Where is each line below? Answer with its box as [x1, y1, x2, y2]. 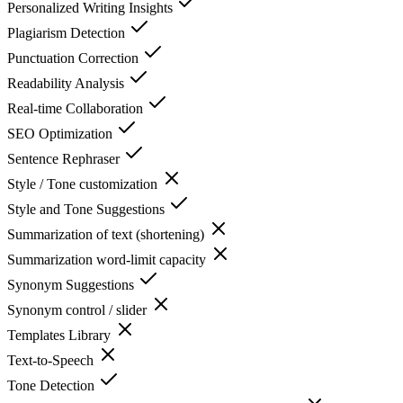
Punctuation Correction [7, 49, 142, 66]
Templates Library [7, 327, 114, 343]
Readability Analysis [7, 75, 128, 91]
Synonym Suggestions [7, 276, 138, 292]
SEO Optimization [7, 125, 116, 141]
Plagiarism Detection [7, 24, 129, 40]
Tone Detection [7, 377, 98, 393]
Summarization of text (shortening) [7, 226, 208, 242]
